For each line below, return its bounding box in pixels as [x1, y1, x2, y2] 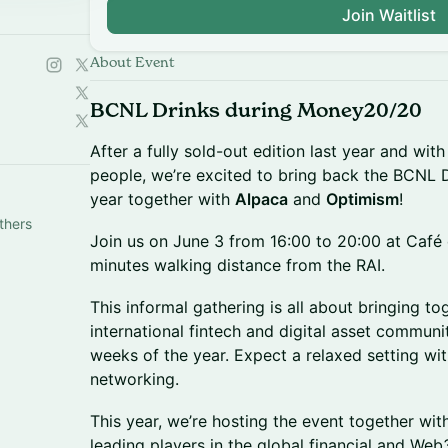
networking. [90, 369, 179, 389]
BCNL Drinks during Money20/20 [90, 98, 422, 122]
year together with [90, 189, 235, 209]
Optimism [326, 189, 399, 209]
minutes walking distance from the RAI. [90, 255, 385, 275]
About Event [90, 53, 175, 70]
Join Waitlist [342, 5, 436, 25]
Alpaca [235, 189, 288, 209]
